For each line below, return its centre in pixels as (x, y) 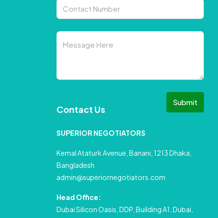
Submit (185, 102)
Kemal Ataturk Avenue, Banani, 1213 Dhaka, (124, 153)
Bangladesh (75, 165)
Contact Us (81, 109)
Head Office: (79, 197)
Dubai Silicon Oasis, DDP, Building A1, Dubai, (125, 209)
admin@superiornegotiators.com (111, 177)
